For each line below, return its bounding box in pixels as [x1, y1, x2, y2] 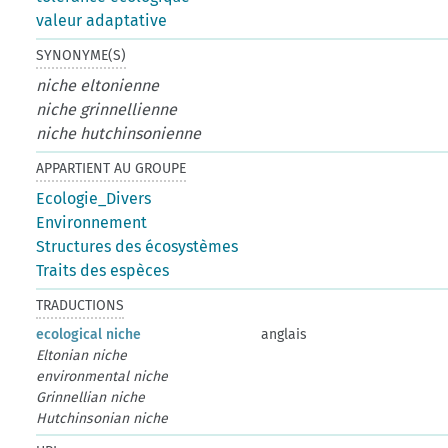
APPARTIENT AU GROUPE [36, 159, 187, 177]
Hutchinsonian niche [36, 409, 169, 427]
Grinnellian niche [36, 388, 146, 406]
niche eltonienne [36, 75, 160, 95]
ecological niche [36, 325, 142, 343]
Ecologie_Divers [36, 188, 152, 208]
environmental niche [36, 367, 169, 385]
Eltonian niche [36, 346, 128, 364]
